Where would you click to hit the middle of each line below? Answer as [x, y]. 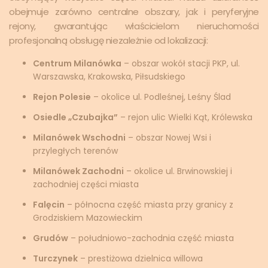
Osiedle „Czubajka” [75, 117]
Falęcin [49, 204]
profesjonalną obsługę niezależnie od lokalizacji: [109, 40]
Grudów [51, 238]
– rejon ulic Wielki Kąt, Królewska [185, 117]
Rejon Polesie [62, 97]
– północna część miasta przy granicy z [149, 204]
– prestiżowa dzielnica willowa [140, 258]
